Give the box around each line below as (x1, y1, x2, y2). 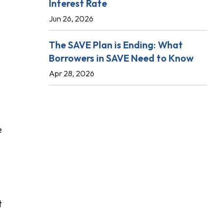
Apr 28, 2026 (49, 68, 94, 78)
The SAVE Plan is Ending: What (49, 39, 183, 51)
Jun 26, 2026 (49, 14, 93, 23)
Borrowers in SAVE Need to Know (49, 52, 194, 64)
